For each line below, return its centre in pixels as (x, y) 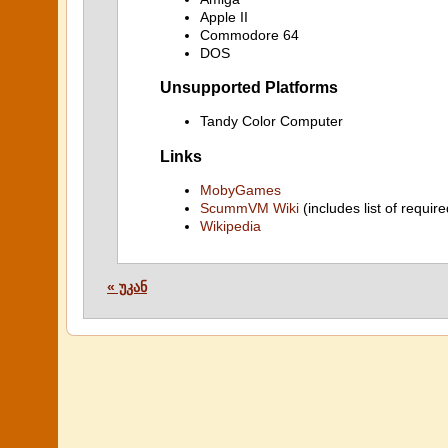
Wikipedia (230, 226)
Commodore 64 (249, 34)
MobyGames (240, 190)
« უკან (127, 287)
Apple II (224, 16)
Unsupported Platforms (249, 86)
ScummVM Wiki (249, 208)
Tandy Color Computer (271, 121)
